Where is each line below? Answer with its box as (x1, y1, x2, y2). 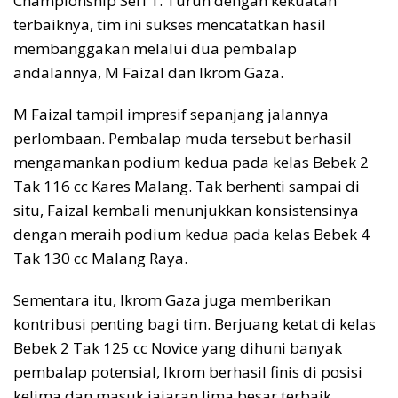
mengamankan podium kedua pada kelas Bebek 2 (13, 152, 369, 173)
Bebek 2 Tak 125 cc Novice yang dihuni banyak (13, 338, 342, 359)
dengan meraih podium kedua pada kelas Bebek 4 (13, 224, 370, 245)
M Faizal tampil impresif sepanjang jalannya (13, 104, 329, 125)
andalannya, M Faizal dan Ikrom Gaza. (13, 62, 283, 84)
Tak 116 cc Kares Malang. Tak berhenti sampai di (13, 176, 360, 197)
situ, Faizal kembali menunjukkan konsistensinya (13, 200, 359, 221)
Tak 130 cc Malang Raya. (13, 248, 187, 269)
